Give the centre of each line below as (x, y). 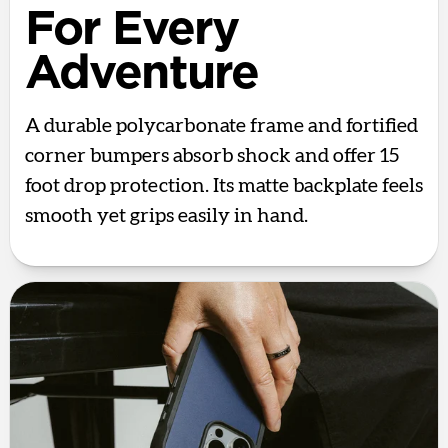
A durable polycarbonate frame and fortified (221, 125)
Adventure (142, 73)
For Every (132, 29)
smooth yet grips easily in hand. (166, 215)
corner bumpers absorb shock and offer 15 (212, 155)
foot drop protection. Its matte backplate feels (224, 185)
